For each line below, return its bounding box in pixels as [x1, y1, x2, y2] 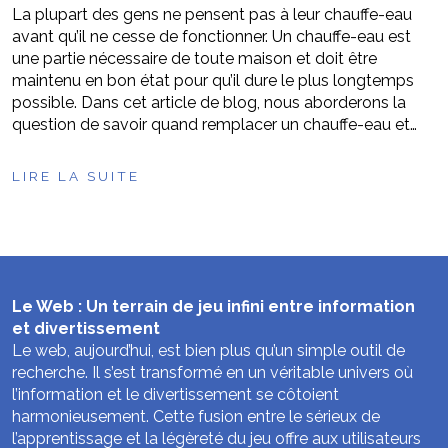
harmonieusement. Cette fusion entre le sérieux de [12, 407, 380, 426]
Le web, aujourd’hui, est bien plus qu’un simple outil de [12, 341, 405, 360]
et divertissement [12, 319, 160, 338]
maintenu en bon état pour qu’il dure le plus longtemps [12, 71, 414, 90]
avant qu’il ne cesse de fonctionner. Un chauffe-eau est [12, 27, 411, 46]
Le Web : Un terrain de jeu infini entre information [12, 297, 415, 316]
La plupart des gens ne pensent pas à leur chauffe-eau [12, 5, 412, 24]
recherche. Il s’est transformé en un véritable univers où [12, 363, 413, 382]
